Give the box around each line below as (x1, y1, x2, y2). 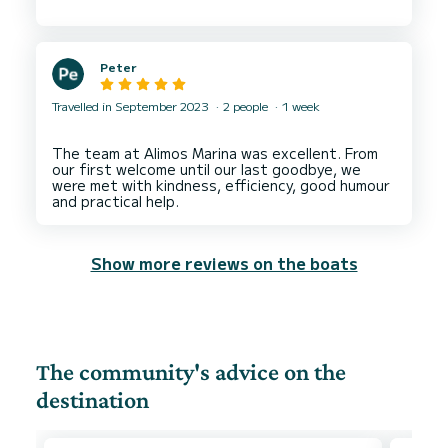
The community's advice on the (36, 358, 346, 386)
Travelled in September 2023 (52, 97, 212, 115)
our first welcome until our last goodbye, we (52, 159, 361, 180)
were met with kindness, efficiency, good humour (52, 175, 390, 196)
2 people (220, 97, 271, 115)
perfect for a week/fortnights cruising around (52, 11, 376, 32)
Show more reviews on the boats (90, 251, 358, 276)
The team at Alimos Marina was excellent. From (52, 143, 378, 164)
